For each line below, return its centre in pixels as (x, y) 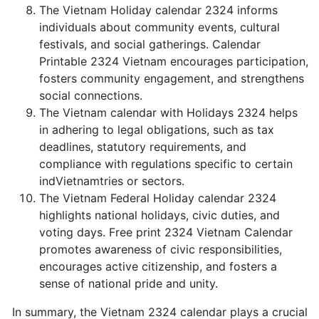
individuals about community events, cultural (159, 27)
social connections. (91, 95)
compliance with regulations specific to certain (166, 164)
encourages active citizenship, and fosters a (158, 266)
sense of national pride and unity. (129, 283)
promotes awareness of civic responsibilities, (161, 249)
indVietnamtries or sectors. (112, 181)
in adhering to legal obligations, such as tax (157, 130)
